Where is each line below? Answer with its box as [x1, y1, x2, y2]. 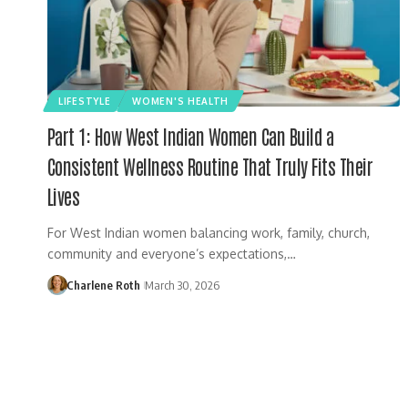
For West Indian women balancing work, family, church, [47, 224, 370, 240]
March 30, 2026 [144, 277, 219, 292]
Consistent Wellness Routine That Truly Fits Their [47, 153, 373, 178]
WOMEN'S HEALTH [132, 95, 229, 107]
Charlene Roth [66, 277, 140, 292]
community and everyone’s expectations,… [47, 245, 296, 261]
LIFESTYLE [58, 95, 111, 107]
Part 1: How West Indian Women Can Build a [47, 123, 334, 148]
